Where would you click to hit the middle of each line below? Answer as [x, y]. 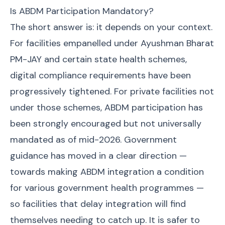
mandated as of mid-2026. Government [93, 140]
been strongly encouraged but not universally [106, 124]
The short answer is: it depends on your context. [111, 27]
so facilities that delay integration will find [98, 204]
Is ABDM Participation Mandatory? [82, 11]
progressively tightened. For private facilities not [112, 91]
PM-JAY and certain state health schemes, [98, 59]
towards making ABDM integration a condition [107, 172]
